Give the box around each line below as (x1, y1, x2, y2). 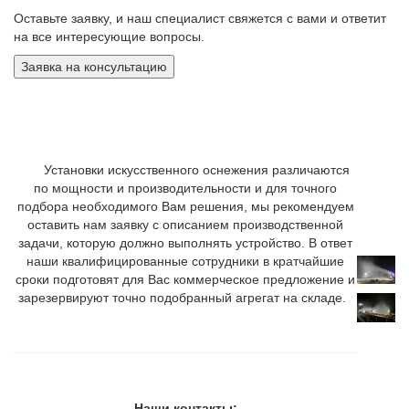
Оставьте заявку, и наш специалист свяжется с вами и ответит (14, 10, 386, 26)
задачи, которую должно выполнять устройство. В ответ (18, 235, 352, 250)
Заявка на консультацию (21, 58, 167, 74)
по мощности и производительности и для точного (34, 180, 337, 195)
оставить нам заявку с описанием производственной (27, 216, 343, 232)
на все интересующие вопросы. (14, 28, 204, 44)
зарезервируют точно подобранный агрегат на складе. (17, 289, 353, 305)
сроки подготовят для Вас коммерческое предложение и (16, 271, 355, 287)
